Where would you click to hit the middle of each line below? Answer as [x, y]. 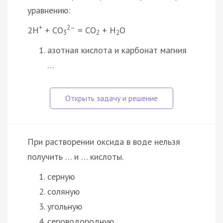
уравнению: [49, 10]
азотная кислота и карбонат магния [117, 50]
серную [61, 176]
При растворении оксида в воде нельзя [104, 141]
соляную [63, 191]
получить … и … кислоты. [75, 156]
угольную [65, 206]
